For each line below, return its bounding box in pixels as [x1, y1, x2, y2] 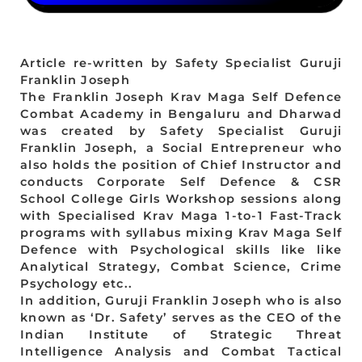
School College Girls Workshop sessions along [20, 192, 342, 207]
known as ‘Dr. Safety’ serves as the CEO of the [20, 310, 342, 326]
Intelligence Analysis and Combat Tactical [20, 344, 342, 360]
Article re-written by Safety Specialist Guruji [20, 56, 342, 71]
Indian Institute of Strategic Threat [20, 327, 342, 343]
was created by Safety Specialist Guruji [20, 124, 342, 139]
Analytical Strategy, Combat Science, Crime [20, 259, 342, 275]
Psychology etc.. [20, 276, 133, 292]
